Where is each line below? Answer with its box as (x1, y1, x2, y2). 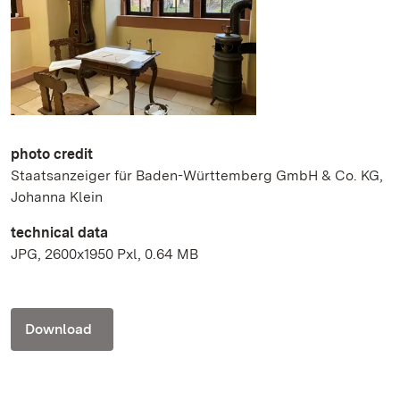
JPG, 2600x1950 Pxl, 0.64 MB (11, 245, 198, 262)
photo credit (11, 145, 93, 162)
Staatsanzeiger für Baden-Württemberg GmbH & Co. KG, (11, 166, 383, 184)
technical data (11, 223, 108, 241)
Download (25, 320, 92, 337)
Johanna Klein (11, 187, 103, 205)
